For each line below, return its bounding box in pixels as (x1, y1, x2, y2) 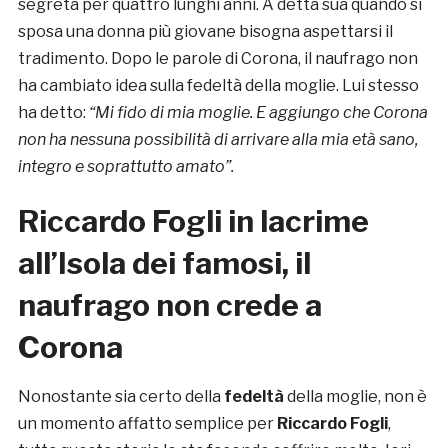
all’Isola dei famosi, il (17, 245, 311, 282)
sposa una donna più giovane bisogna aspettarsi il (17, 22, 393, 42)
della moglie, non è (283, 387, 427, 407)
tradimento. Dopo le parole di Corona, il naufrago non (17, 49, 418, 69)
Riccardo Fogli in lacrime (17, 203, 369, 240)
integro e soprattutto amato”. (17, 157, 234, 177)
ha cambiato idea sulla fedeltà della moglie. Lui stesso (17, 76, 419, 96)
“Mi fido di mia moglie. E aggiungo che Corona (88, 103, 428, 123)
